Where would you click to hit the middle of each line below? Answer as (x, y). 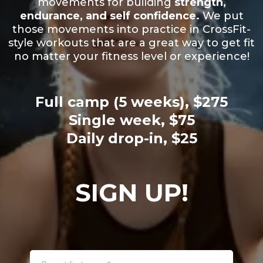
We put (221, 16)
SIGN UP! (131, 193)
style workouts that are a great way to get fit (131, 43)
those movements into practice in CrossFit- (131, 29)
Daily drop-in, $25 (131, 138)
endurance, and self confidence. (109, 16)
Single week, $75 (131, 120)
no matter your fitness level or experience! (131, 56)
